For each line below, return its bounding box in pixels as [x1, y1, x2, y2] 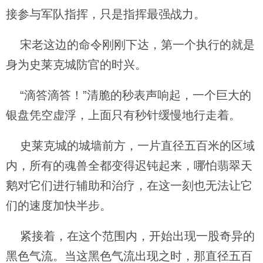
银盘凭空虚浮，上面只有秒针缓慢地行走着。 [6, 109, 241, 122]
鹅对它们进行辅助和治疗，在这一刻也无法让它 [6, 179, 252, 192]
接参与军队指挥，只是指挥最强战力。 [6, 8, 205, 21]
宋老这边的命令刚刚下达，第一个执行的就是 [6, 38, 255, 51]
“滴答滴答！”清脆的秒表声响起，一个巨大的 [6, 89, 251, 102]
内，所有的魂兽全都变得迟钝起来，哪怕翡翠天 [6, 159, 252, 172]
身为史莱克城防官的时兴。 [6, 58, 147, 71]
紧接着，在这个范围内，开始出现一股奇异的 [6, 230, 255, 242]
